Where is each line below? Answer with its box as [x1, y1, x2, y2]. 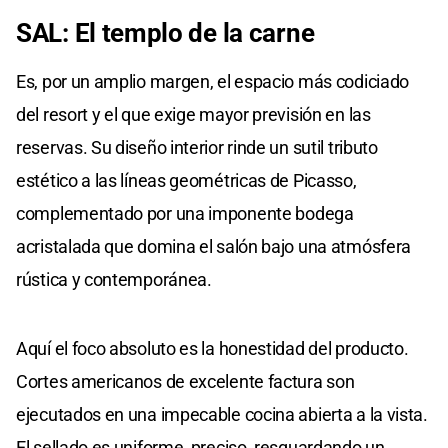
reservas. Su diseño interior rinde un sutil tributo [16, 137, 378, 159]
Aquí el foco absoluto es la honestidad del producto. [16, 338, 409, 360]
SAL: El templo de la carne [16, 18, 315, 49]
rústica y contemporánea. [16, 269, 212, 291]
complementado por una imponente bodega [16, 203, 354, 225]
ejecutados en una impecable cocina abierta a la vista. [16, 404, 428, 426]
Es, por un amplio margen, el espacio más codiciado [16, 71, 410, 93]
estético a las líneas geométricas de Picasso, [16, 170, 357, 192]
